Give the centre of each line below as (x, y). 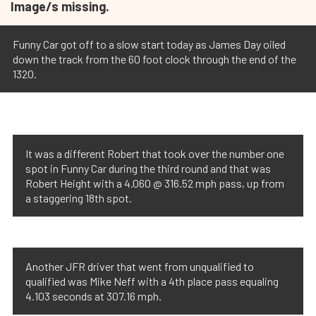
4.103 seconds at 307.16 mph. (93, 296)
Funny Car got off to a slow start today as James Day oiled (149, 44)
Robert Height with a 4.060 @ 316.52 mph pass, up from (155, 183)
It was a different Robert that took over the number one (155, 153)
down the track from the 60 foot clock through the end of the (154, 59)
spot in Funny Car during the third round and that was (148, 168)
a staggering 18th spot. (79, 198)
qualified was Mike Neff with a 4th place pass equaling (152, 281)
